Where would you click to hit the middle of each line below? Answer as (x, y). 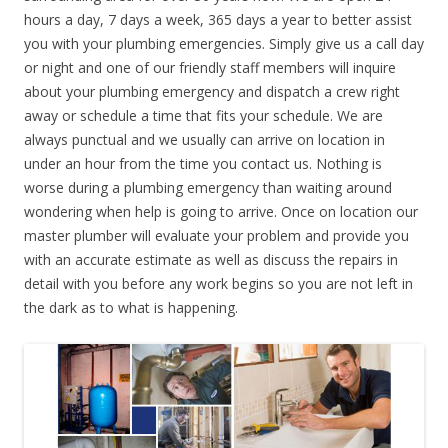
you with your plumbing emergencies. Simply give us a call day (224, 43)
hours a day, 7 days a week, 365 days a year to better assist (218, 19)
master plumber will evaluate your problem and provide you (216, 235)
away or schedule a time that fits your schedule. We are (203, 115)
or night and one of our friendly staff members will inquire (210, 67)
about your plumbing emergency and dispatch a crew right (212, 91)
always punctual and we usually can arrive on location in (204, 139)
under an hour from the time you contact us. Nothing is (203, 163)
